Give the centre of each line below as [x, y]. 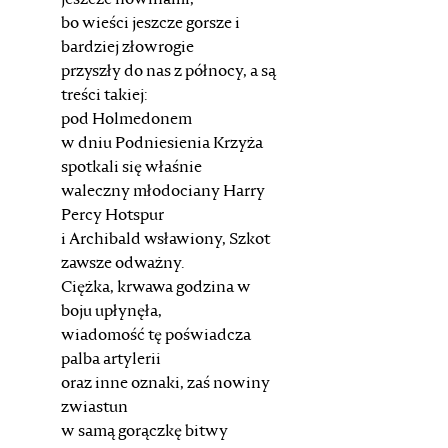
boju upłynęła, [111, 312]
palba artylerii [110, 360]
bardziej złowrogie [127, 48]
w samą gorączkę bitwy [144, 432]
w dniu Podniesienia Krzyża [161, 144]
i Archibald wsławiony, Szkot [165, 240]
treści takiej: [103, 96]
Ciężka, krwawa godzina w [155, 288]
